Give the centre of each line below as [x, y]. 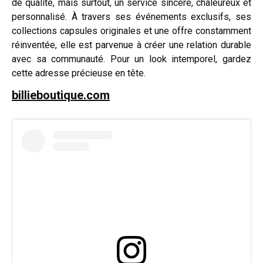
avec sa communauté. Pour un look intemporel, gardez [131, 59]
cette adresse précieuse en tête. [79, 73]
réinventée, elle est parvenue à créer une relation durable [131, 45]
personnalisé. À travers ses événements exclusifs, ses [131, 16]
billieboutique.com [61, 95]
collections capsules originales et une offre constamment [131, 31]
